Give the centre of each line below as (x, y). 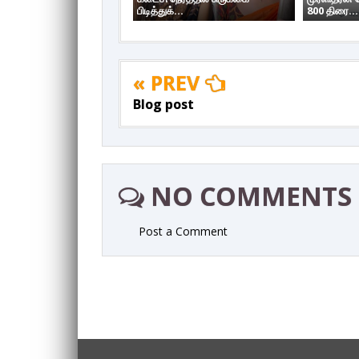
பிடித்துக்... (160, 10)
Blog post (163, 104)
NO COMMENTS (248, 196)
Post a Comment (183, 231)
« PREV (169, 82)
